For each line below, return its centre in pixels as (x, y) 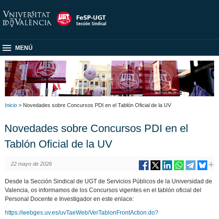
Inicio (11, 105)
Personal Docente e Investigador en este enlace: (70, 199)
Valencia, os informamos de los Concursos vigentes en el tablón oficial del (103, 190)
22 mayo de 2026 (31, 164)
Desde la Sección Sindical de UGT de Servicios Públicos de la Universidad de (109, 181)
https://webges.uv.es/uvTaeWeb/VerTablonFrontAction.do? (82, 212)
